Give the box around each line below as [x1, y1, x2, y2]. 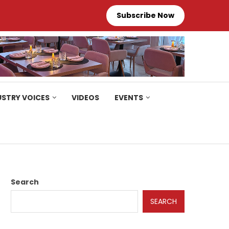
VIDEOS [72, 92, 99, 103]
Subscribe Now [117, 10, 174, 20]
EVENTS [114, 92, 143, 103]
